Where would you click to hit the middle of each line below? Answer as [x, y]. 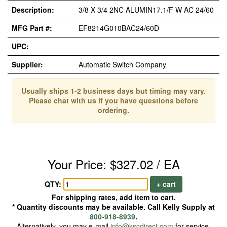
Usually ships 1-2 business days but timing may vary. [113, 91]
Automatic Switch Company [122, 64]
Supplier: [27, 64]
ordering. [113, 110]
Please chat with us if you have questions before [113, 100]
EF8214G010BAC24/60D [119, 28]
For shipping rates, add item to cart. [113, 197]
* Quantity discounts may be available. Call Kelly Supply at [113, 207]
